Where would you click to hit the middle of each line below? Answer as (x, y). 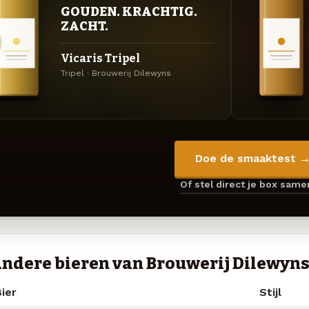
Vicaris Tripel (100, 58)
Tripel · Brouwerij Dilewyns (116, 73)
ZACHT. (84, 26)
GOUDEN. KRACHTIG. (129, 11)
